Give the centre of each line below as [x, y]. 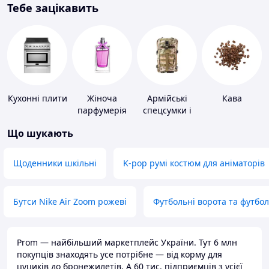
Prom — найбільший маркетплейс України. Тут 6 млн [127, 243]
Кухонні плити [37, 98]
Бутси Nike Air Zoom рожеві [70, 202]
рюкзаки [167, 122]
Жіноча [102, 98]
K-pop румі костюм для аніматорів [194, 163]
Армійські [167, 98]
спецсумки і [167, 110]
